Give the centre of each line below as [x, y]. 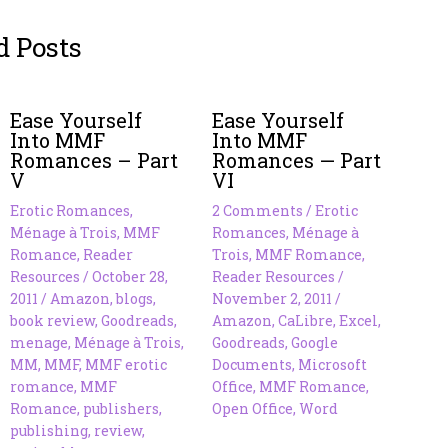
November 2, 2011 [274, 298]
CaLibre [306, 320]
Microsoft [333, 364]
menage [39, 342]
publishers [121, 408]
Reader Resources [274, 276]
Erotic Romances [70, 210]
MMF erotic [126, 364]
